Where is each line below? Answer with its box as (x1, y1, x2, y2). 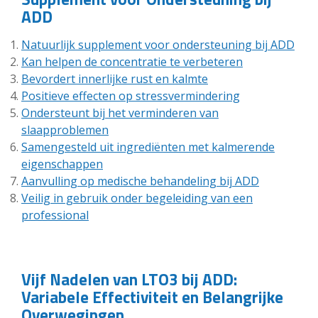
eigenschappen (21, 155, 103, 172)
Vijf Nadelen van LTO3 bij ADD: (21, 266, 237, 292)
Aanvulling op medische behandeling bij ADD (21, 172, 259, 189)
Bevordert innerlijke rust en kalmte (21, 70, 208, 87)
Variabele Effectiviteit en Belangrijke (21, 284, 283, 309)
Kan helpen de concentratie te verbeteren (21, 53, 243, 70)
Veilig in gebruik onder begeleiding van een (21, 190, 253, 206)
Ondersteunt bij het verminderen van (21, 104, 219, 121)
